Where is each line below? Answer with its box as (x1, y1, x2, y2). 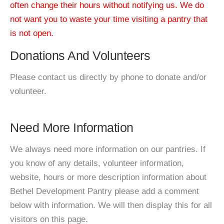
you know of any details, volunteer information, (10, 158, 184, 168)
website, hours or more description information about (10, 172, 206, 182)
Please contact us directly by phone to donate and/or (10, 72, 206, 82)
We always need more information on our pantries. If (10, 144, 205, 154)
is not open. (10, 28, 53, 38)
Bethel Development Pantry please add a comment (10, 186, 199, 196)
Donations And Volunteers (10, 48, 150, 62)
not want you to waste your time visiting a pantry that (10, 14, 207, 24)
